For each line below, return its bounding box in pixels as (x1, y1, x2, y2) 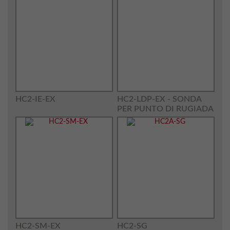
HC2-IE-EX (15, 95, 55, 103)
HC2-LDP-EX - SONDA (117, 95, 201, 103)
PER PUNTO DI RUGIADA (117, 105, 214, 113)
